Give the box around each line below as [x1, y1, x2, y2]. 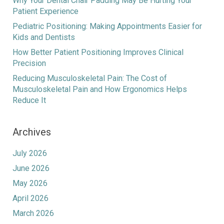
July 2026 [12, 148, 47, 158]
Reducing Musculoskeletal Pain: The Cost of [12, 73, 167, 83]
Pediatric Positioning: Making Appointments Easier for [12, 21, 202, 31]
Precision [12, 58, 46, 68]
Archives [12, 125, 51, 138]
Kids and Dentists [12, 32, 75, 42]
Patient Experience [12, 6, 78, 16]
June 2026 [12, 163, 49, 173]
